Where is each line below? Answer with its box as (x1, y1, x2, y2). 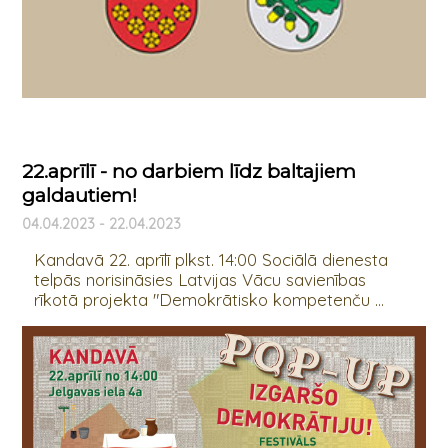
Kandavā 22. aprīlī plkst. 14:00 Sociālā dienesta (33, 249, 388, 271)
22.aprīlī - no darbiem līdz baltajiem (21, 159, 356, 183)
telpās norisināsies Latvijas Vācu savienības (33, 269, 366, 291)
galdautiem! (21, 183, 137, 207)
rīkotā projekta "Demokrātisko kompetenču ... (33, 289, 384, 311)
